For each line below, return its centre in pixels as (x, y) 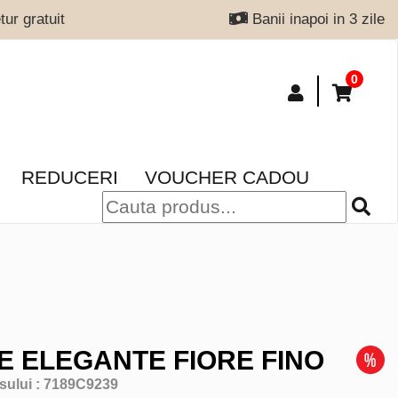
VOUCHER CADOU (227, 177)
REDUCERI (70, 177)
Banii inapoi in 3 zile (316, 19)
